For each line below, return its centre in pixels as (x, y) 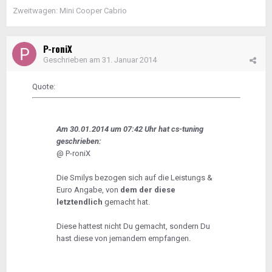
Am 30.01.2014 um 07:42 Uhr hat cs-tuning (130, 129)
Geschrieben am (73, 60)
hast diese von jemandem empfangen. (123, 239)
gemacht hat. (126, 202)
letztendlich (79, 202)
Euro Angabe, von (88, 190)
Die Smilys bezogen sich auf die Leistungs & (134, 178)
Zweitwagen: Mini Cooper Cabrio (70, 11)
